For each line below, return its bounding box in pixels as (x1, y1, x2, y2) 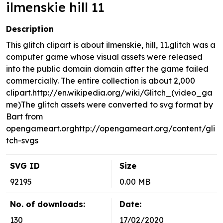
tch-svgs (6, 135, 38, 146)
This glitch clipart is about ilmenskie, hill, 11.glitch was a (6, 40, 216, 50)
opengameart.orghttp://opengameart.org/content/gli (6, 123, 215, 134)
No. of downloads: (10, 199, 85, 210)
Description (6, 24, 54, 34)
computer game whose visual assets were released (6, 52, 203, 62)
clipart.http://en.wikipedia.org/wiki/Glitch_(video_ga (6, 88, 213, 98)
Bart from (6, 111, 43, 122)
